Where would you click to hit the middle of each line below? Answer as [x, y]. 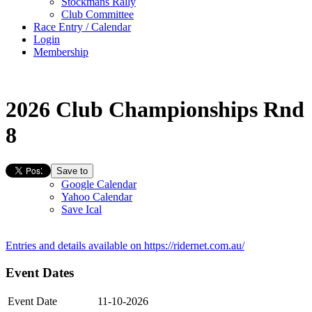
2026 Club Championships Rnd [155, 110]
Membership [61, 52]
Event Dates [40, 272]
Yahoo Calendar [97, 196]
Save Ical [81, 209]
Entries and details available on [75, 245]
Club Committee [97, 14]
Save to [72, 171]
